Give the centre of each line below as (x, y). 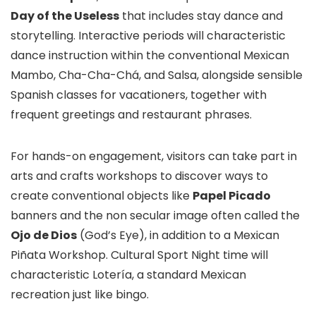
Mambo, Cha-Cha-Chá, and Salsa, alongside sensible (157, 75)
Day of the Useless (65, 16)
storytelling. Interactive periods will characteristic (148, 36)
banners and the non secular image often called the (155, 215)
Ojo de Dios (44, 235)
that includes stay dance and (201, 16)
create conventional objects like (102, 196)
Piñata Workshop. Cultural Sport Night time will (139, 255)
